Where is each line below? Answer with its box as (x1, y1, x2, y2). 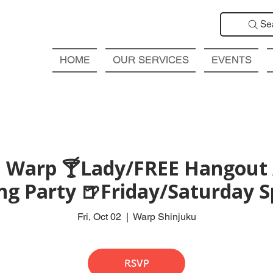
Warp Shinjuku (132, 210, 196, 222)
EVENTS (211, 55, 252, 65)
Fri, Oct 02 (77, 210, 121, 222)
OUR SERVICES (112, 55, 189, 65)
